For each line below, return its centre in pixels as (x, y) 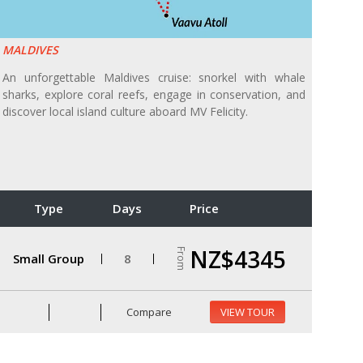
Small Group (48, 258)
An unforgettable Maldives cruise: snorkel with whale (154, 78)
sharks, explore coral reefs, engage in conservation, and (154, 95)
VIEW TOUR (247, 312)
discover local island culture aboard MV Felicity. (125, 112)
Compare (148, 312)
